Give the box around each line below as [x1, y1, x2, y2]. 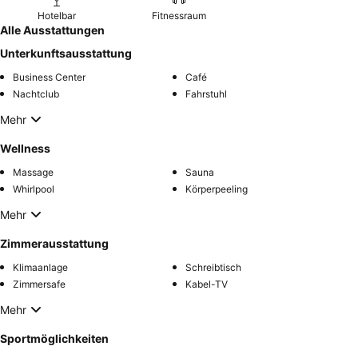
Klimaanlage [13, 261, 68, 274]
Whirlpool [13, 183, 54, 196]
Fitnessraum [151, 10, 206, 22]
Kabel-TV [185, 278, 228, 291]
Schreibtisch [185, 261, 241, 274]
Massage [13, 166, 54, 179]
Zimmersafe [13, 278, 66, 291]
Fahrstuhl [185, 88, 227, 101]
